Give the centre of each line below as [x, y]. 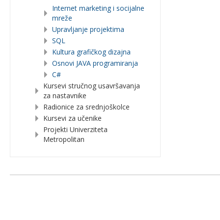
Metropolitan [64, 139]
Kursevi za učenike [72, 118]
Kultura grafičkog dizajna [91, 52]
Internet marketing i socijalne [98, 8]
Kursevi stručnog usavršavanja [92, 86]
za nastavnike [65, 96]
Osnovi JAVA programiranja [95, 63]
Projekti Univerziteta [75, 129]
